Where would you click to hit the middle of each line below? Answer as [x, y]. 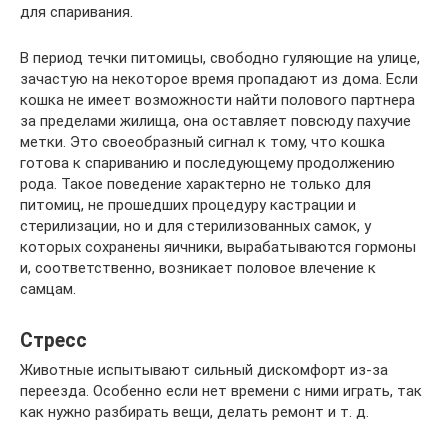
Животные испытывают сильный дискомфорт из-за [204, 370]
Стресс [53, 340]
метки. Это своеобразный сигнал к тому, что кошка [202, 142]
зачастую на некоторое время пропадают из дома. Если [219, 79]
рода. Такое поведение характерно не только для [195, 184]
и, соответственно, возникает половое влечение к [198, 268]
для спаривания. [76, 12]
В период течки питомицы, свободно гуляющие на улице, [220, 58]
